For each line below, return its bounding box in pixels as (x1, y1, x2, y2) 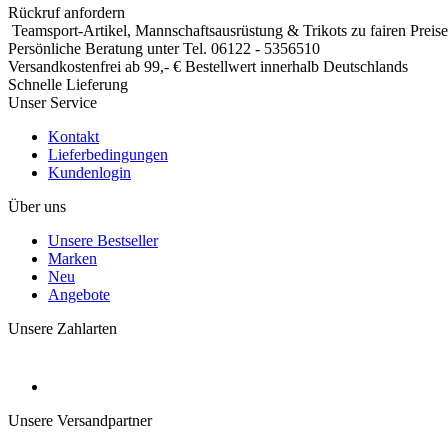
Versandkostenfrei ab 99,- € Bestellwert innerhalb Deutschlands (8, 57, 408, 75)
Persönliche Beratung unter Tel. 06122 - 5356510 (8, 39, 320, 57)
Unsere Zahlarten (8, 319, 117, 337)
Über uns (8, 197, 66, 215)
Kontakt (48, 127, 99, 145)
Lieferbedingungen (48, 145, 168, 163)
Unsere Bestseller (48, 231, 158, 249)
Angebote (48, 285, 110, 303)
